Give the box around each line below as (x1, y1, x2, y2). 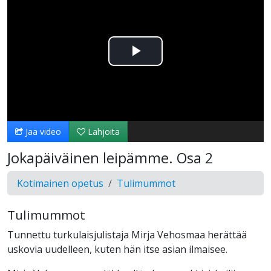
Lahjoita (85, 126, 120, 138)
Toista (135, 54, 183, 75)
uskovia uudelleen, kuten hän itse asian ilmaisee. (7, 243, 227, 256)
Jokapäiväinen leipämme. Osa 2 (7, 148, 213, 168)
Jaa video (23, 126, 61, 138)
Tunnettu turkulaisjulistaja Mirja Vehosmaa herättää (7, 228, 247, 242)
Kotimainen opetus (17, 177, 103, 191)
